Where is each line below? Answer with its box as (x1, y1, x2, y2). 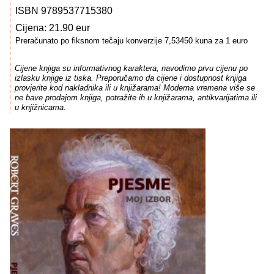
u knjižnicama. (14, 103, 66, 113)
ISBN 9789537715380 (15, 6, 113, 16)
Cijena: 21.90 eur (15, 23, 90, 33)
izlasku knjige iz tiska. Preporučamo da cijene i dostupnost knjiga (14, 73, 246, 83)
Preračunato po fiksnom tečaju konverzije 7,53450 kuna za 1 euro (15, 36, 248, 45)
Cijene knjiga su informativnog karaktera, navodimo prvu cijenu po (14, 64, 248, 73)
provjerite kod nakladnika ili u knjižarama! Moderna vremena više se (14, 83, 255, 93)
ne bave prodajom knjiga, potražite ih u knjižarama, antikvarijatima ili (14, 93, 257, 103)
